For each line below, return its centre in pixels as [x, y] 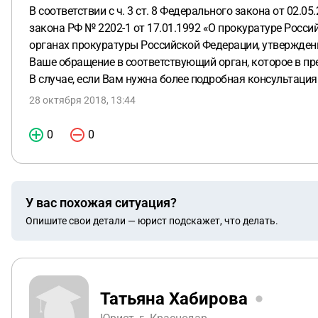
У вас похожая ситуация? [101, 202]
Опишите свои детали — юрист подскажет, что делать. [152, 220]
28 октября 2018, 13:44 [82, 100]
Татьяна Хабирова [174, 298]
